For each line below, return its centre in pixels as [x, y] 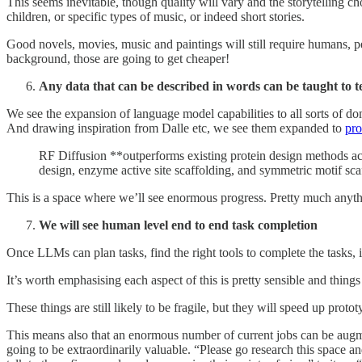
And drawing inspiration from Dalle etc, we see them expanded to [176, 128]
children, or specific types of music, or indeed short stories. [156, 16]
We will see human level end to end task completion [178, 225]
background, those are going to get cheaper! [118, 58]
